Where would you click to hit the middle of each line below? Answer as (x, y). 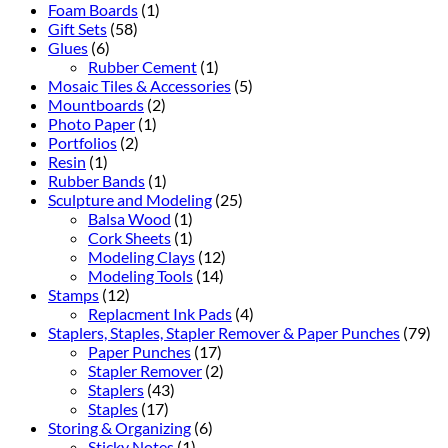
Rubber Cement (142, 66)
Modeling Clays (141, 256)
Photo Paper (91, 123)
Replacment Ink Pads (160, 313)
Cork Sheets (129, 237)
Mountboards (96, 104)
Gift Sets (77, 28)
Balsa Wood (129, 218)
